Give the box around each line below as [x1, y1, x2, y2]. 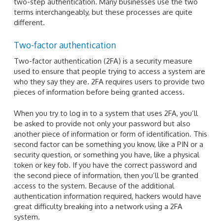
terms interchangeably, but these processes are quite [14, 7, 192, 17]
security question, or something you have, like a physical [14, 150, 199, 160]
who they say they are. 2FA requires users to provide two [14, 76, 205, 86]
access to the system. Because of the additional [14, 181, 174, 191]
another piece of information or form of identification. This [14, 129, 207, 139]
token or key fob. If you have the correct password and [14, 160, 197, 170]
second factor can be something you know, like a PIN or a [14, 140, 203, 149]
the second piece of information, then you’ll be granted [14, 171, 198, 181]
